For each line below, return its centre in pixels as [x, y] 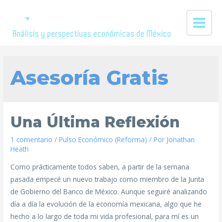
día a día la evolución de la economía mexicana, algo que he [106, 204]
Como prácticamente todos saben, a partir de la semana [100, 167]
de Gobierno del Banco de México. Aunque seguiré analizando [109, 192]
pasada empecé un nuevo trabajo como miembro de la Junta [108, 179]
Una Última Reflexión [95, 122]
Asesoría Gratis [90, 78]
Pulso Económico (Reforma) [103, 140]
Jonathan [181, 140]
